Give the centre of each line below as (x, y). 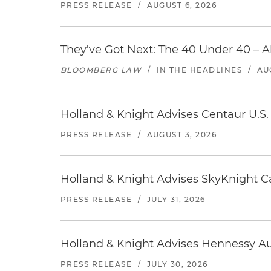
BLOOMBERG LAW (101, 70)
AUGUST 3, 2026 (182, 135)
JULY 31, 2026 (176, 199)
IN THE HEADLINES (199, 70)
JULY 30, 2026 (177, 264)
